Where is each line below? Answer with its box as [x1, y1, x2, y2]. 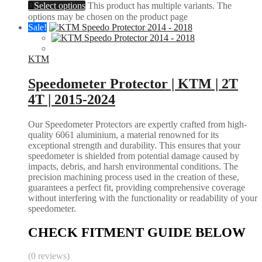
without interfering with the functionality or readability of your [28, 192, 257, 203]
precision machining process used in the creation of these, [28, 171, 239, 182]
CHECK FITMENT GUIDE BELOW [28, 225, 246, 240]
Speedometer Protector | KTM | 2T [28, 76, 238, 92]
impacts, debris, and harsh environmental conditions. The [28, 161, 238, 171]
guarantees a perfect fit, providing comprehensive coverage [28, 182, 245, 192]
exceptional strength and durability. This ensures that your [28, 140, 240, 150]
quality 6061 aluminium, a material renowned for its [28, 129, 219, 140]
